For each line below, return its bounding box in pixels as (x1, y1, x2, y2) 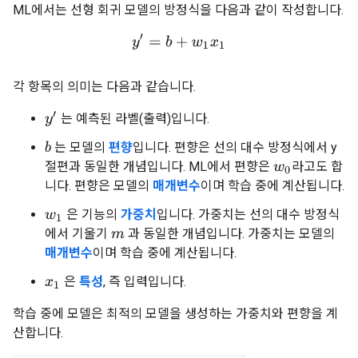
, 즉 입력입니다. (103, 273, 187, 289)
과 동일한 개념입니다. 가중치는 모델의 (125, 225, 336, 241)
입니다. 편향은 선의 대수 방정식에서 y (133, 139, 338, 155)
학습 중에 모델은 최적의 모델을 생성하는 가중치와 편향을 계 (13, 305, 338, 321)
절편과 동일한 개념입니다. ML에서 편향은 (45, 158, 273, 174)
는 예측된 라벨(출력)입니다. (57, 110, 209, 126)
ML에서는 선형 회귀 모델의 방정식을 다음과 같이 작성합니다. (13, 2, 344, 18)
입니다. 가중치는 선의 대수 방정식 (156, 206, 340, 222)
